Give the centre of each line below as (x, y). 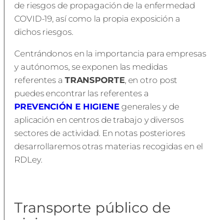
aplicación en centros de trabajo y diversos (99, 120)
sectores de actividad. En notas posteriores (100, 133)
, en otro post (151, 80)
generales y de (150, 107)
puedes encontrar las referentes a (82, 93)
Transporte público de (93, 207)
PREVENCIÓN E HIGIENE (67, 107)
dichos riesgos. (44, 32)
